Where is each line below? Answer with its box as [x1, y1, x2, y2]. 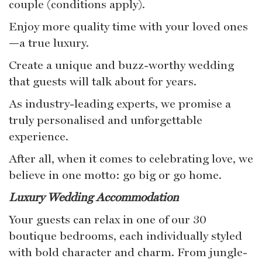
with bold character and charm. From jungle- [9, 245, 247, 259]
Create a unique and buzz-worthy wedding [9, 58, 234, 72]
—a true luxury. [9, 36, 89, 50]
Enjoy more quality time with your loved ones [9, 19, 248, 33]
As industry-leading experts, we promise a [9, 96, 231, 111]
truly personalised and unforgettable [9, 113, 202, 127]
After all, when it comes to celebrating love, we [9, 151, 253, 166]
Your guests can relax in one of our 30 [9, 212, 206, 226]
